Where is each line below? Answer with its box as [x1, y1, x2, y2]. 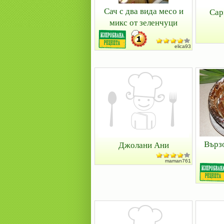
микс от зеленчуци [109, 16, 177, 28]
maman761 [165, 158, 191, 163]
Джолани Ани [118, 139, 169, 150]
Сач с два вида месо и [103, 5, 183, 16]
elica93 [174, 43, 191, 49]
